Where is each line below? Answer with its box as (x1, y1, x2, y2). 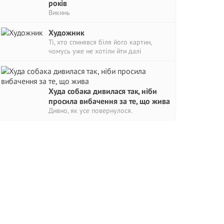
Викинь (48, 8, 70, 17)
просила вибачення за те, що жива (48, 96, 170, 106)
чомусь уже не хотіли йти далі (48, 46, 141, 55)
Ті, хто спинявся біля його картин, (48, 37, 151, 46)
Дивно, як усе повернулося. (48, 106, 132, 115)
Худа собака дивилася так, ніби (48, 86, 157, 96)
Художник (48, 27, 84, 37)
